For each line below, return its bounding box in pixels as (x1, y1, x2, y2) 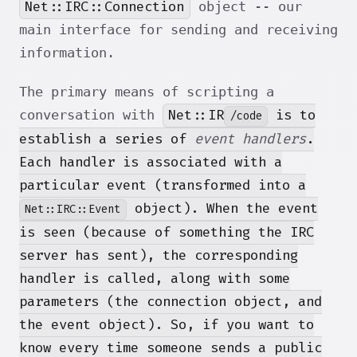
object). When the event (126, 199, 318, 218)
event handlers (194, 130, 306, 149)
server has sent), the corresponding (19, 246, 298, 265)
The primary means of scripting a (19, 84, 274, 100)
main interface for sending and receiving (19, 22, 338, 38)
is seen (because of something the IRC (19, 223, 314, 242)
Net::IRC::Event (25, 202, 121, 218)
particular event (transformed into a (19, 176, 306, 195)
